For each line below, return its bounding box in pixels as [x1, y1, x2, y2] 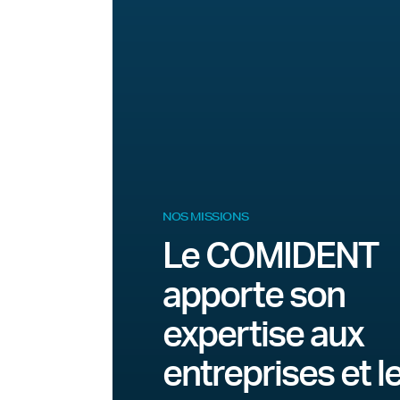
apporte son [162, 279, 345, 314]
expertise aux [162, 318, 363, 354]
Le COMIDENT [162, 239, 378, 275]
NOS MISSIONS [162, 209, 249, 224]
